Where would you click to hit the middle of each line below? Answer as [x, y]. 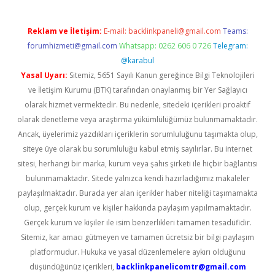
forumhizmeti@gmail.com [72, 46]
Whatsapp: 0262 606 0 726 [165, 46]
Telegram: [230, 46]
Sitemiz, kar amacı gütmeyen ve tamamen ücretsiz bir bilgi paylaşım [137, 237]
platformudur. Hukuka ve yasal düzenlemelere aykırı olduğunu [137, 252]
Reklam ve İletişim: [64, 31]
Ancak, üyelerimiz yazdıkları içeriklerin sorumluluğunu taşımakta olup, [137, 134]
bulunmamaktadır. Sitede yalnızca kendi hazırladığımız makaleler [137, 178]
